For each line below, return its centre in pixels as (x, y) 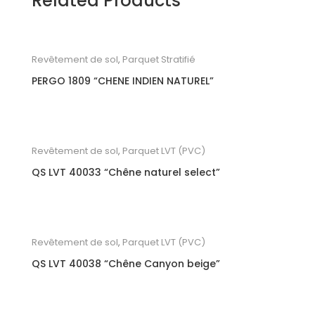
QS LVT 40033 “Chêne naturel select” (126, 172)
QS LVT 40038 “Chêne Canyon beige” (126, 263)
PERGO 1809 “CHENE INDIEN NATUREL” (123, 81)
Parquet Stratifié (159, 59)
